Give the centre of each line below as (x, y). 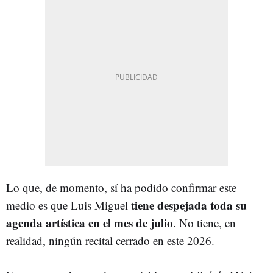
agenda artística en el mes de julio (90, 222)
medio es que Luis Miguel (69, 205)
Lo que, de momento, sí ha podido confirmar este (121, 187)
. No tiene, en (204, 222)
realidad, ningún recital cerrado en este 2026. (110, 240)
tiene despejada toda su (189, 205)
